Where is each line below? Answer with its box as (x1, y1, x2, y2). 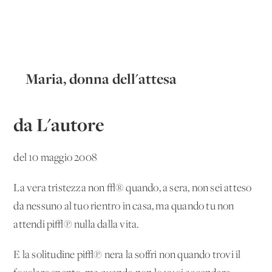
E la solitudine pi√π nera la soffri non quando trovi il (13, 249, 241, 261)
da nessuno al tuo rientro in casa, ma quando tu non (13, 200, 234, 212)
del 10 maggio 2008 (13, 152, 98, 164)
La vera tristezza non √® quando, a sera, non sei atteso (13, 182, 252, 194)
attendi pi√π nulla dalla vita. (13, 219, 140, 231)
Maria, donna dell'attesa (25, 69, 177, 88)
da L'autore (13, 112, 105, 137)
